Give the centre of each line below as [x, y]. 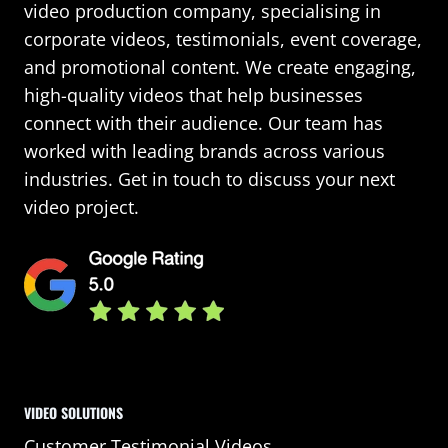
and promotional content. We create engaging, [220, 67]
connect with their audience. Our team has [203, 123]
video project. [81, 207]
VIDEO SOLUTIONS [73, 413]
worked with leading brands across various [204, 151]
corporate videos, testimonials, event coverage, [223, 39]
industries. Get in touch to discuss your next [209, 179]
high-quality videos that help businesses [193, 95]
